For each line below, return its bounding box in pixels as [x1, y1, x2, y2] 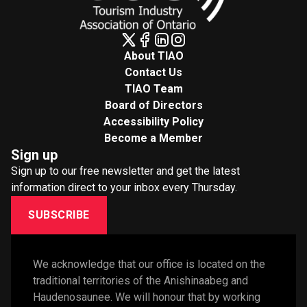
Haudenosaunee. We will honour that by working [33, 291, 260, 304]
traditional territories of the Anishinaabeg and [33, 274, 248, 288]
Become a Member [104, 132, 203, 145]
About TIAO [123, 49, 184, 63]
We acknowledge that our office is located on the [33, 258, 265, 271]
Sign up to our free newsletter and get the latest [11, 164, 240, 178]
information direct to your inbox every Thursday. [11, 181, 237, 195]
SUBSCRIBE [28, 208, 90, 222]
